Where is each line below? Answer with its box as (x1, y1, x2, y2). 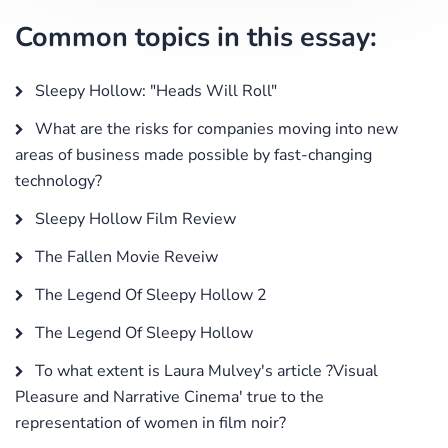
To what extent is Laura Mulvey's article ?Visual (31, 359, 378, 382)
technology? (15, 169, 102, 192)
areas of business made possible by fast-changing (15, 143, 372, 166)
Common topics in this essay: (15, 18, 377, 56)
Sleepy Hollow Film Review (31, 207, 236, 230)
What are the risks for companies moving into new (31, 117, 398, 140)
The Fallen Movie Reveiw (31, 245, 218, 268)
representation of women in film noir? (15, 411, 286, 434)
